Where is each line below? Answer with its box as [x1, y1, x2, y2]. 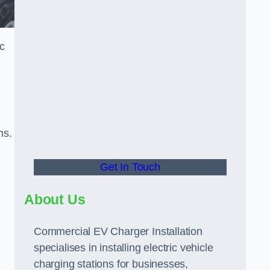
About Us [24, 192, 86, 207]
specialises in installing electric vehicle [34, 242, 213, 254]
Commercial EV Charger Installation [34, 225, 202, 237]
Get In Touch [100, 161, 160, 173]
